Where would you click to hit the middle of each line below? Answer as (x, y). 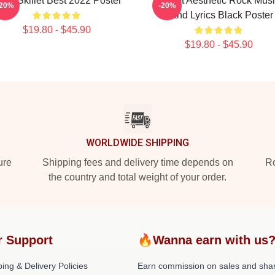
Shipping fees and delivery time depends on (137, 162)
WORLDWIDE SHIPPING (137, 143)
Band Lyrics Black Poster (219, 15)
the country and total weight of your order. (137, 177)
